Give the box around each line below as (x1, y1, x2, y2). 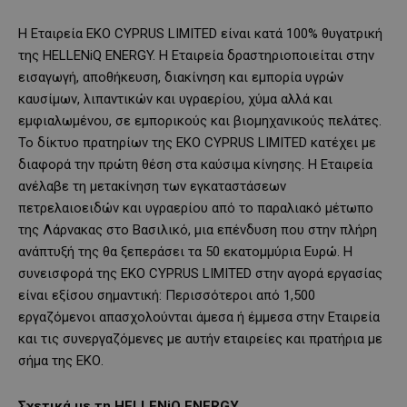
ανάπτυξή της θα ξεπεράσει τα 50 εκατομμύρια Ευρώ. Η (18, 243, 352, 261)
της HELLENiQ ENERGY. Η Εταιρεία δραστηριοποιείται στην (18, 47, 374, 65)
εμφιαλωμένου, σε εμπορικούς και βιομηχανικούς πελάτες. (18, 113, 382, 130)
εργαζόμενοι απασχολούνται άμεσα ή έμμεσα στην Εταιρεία (18, 309, 380, 326)
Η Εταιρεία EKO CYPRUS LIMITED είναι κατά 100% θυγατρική (18, 25, 382, 43)
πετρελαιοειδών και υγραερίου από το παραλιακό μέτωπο (18, 200, 373, 217)
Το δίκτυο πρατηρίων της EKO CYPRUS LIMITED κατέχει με (18, 134, 376, 152)
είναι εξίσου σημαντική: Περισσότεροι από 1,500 (18, 287, 315, 304)
